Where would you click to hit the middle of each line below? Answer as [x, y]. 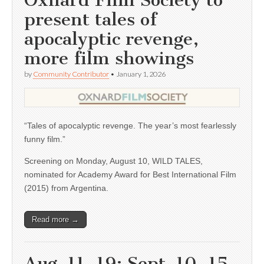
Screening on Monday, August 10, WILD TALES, [113, 161]
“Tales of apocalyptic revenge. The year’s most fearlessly [130, 126]
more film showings [109, 59]
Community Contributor [71, 74]
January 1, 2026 [141, 74]
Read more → [55, 220]
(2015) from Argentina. [66, 188]
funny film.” [45, 139]
